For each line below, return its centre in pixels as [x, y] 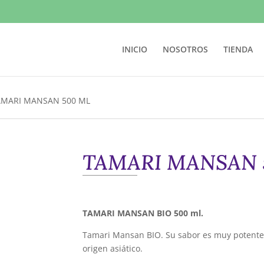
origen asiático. [113, 248]
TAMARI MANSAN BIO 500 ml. [143, 213]
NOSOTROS [185, 49]
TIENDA [238, 49]
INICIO [134, 49]
